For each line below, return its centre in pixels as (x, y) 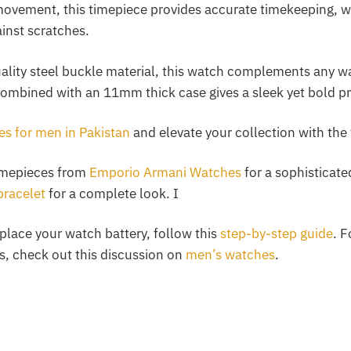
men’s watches (231, 254)
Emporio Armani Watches (166, 172)
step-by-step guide (277, 233)
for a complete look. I (112, 193)
